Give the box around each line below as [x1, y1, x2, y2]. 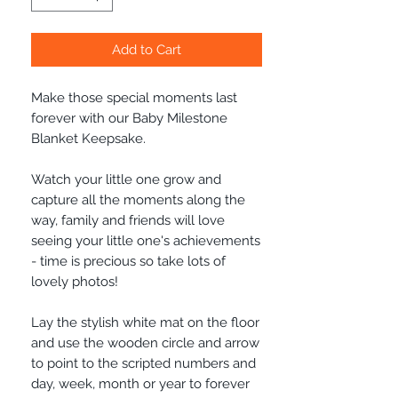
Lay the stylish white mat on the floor [31, 314, 259, 330]
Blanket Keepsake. [31, 130, 146, 147]
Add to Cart [112, 41, 181, 58]
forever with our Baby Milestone [31, 109, 227, 126]
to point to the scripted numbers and [31, 354, 256, 371]
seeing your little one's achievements [31, 232, 260, 249]
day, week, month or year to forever [31, 375, 250, 392]
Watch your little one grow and [31, 171, 221, 187]
